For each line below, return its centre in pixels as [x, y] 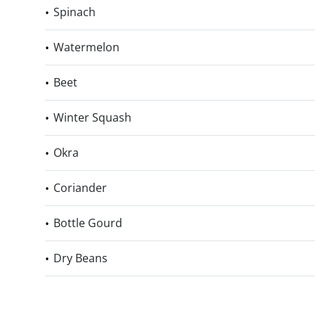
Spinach [75, 12]
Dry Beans [81, 258]
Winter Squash [92, 117]
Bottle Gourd [88, 223]
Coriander [80, 188]
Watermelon [86, 47]
